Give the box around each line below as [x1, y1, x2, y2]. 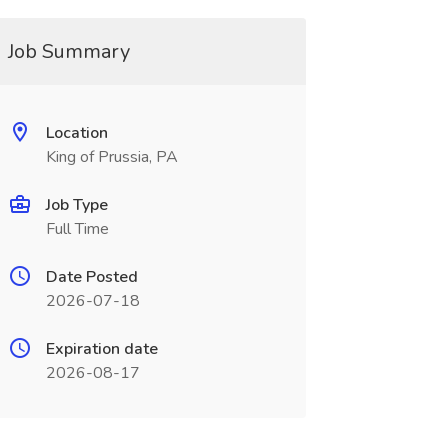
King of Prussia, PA [45, 146, 178, 168]
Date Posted [45, 266, 138, 288]
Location [45, 122, 108, 144]
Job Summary [7, 38, 130, 65]
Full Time [45, 218, 109, 240]
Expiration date [45, 338, 158, 360]
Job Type [45, 194, 108, 216]
